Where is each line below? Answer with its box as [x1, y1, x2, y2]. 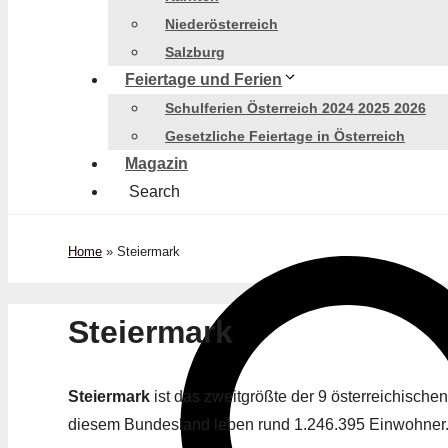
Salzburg [165, 44, 225, 60]
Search [129, 183, 180, 200]
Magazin [125, 155, 188, 172]
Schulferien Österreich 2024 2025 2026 [165, 100, 426, 116]
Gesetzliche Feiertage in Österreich [165, 128, 405, 144]
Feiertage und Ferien [125, 71, 282, 88]
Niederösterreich [165, 16, 278, 32]
